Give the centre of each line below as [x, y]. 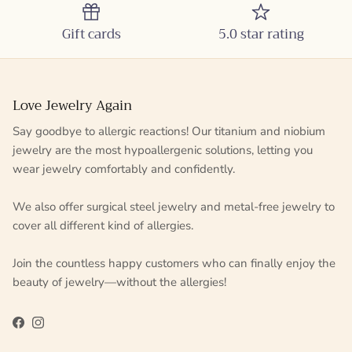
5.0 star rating [261, 35]
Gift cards [91, 35]
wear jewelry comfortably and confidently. [124, 169]
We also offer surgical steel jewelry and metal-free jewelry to [174, 207]
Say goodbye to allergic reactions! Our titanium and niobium [169, 132]
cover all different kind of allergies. [103, 226]
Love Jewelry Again [72, 106]
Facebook [42, 327]
